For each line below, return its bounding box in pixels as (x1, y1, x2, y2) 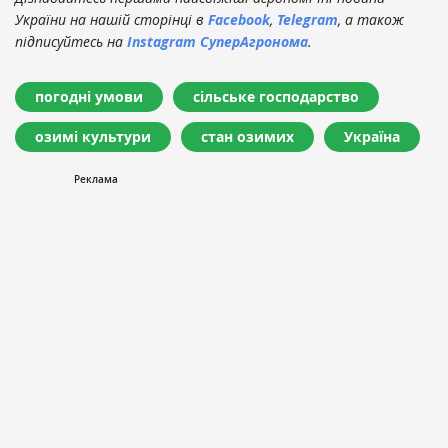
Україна (344, 127, 400, 147)
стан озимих (201, 127, 294, 147)
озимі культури (35, 127, 151, 147)
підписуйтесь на (15, 32, 127, 52)
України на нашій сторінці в (15, 10, 208, 30)
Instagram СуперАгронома (127, 32, 308, 52)
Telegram (277, 10, 338, 30)
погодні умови (35, 87, 143, 107)
